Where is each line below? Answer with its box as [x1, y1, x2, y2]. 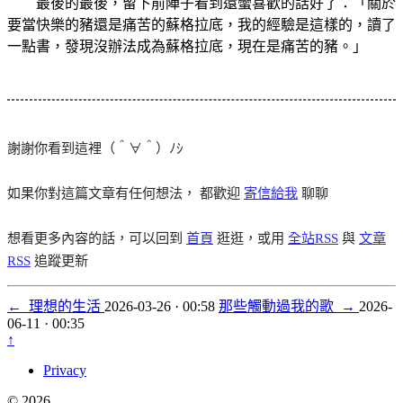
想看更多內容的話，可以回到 [7, 229, 186, 246]
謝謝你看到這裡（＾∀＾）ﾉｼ [7, 139, 184, 156]
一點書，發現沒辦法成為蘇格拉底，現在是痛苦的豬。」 [7, 38, 367, 54]
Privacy [43, 362, 86, 378]
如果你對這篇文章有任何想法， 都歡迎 [7, 184, 244, 201]
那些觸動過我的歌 [219, 298, 341, 314]
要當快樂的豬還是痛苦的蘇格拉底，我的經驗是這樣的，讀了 [7, 16, 396, 32]
